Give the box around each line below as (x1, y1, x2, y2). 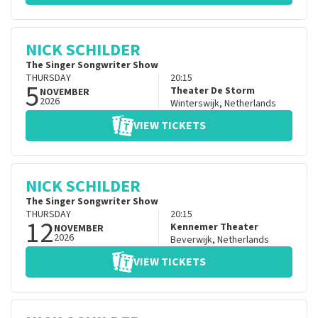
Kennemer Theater (170, 220, 258, 235)
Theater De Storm (170, 84, 255, 99)
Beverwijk (170, 233, 212, 248)
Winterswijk (170, 97, 219, 111)
